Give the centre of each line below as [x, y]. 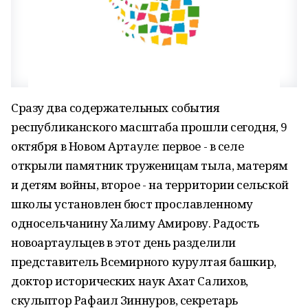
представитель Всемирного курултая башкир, [144, 262]
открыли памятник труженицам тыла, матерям [150, 165]
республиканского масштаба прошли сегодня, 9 [149, 127]
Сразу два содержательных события [115, 108]
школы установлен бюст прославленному [132, 204]
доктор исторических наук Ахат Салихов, [130, 281]
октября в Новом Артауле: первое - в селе [128, 146]
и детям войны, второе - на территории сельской [150, 185]
